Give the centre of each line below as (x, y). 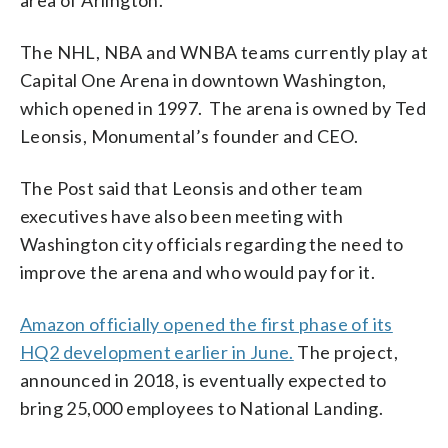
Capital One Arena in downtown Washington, (203, 79)
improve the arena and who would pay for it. (199, 271)
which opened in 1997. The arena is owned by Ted (223, 107)
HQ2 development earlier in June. (157, 351)
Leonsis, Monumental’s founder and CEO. (191, 135)
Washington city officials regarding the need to (212, 243)
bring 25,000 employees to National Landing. (202, 407)
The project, (346, 351)
